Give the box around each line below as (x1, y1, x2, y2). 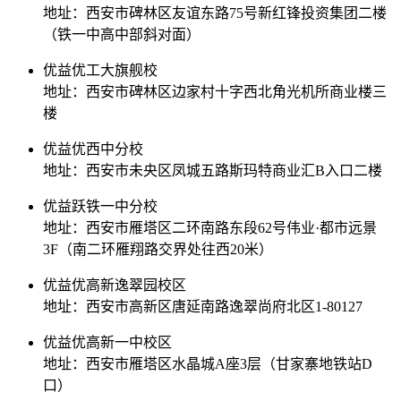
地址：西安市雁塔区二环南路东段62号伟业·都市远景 (43, 220, 377, 236)
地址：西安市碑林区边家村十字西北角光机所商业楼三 (43, 84, 387, 100)
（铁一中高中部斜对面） (43, 27, 200, 43)
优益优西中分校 (43, 141, 143, 158)
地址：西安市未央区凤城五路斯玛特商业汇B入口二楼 (43, 163, 382, 179)
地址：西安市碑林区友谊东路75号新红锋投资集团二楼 (43, 5, 387, 21)
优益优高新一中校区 (43, 335, 172, 351)
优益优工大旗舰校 (43, 63, 158, 79)
